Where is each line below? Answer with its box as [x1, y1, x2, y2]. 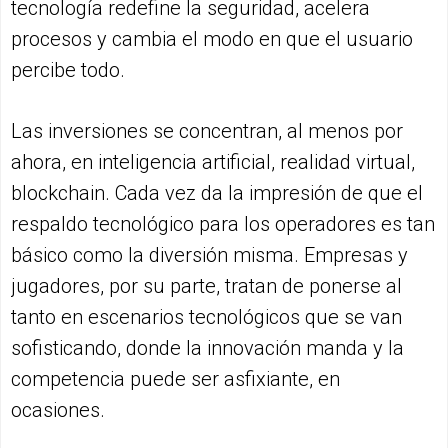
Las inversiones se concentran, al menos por [11, 119, 403, 144]
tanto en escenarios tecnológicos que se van [11, 305, 402, 330]
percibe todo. [11, 58, 125, 83]
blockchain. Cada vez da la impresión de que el [11, 181, 423, 206]
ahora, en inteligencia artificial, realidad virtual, [11, 150, 415, 175]
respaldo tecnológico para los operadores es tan [11, 212, 435, 237]
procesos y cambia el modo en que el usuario [11, 27, 413, 52]
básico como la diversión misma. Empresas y [11, 243, 408, 268]
